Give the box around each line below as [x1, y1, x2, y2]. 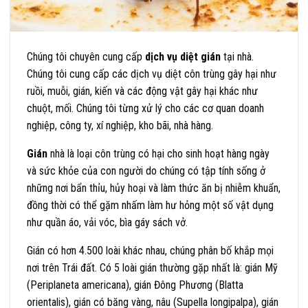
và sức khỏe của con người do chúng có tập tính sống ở [27, 164, 265, 178]
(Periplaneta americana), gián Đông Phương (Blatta [27, 278, 243, 292]
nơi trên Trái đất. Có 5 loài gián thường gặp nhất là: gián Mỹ [27, 261, 278, 275]
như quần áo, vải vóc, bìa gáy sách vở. [27, 216, 188, 230]
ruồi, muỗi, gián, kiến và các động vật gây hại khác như [27, 85, 258, 98]
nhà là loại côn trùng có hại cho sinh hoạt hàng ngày [47, 147, 269, 161]
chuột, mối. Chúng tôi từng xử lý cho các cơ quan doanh [27, 102, 264, 115]
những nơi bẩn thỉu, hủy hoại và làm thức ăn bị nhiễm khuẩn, [27, 181, 280, 195]
